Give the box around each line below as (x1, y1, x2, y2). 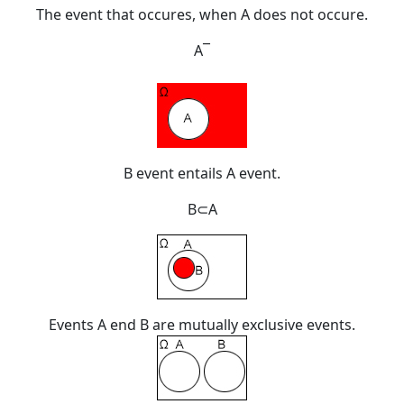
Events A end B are (49, 315, 179, 335)
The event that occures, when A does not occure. (36, 5, 368, 25)
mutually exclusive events (179, 315, 352, 335)
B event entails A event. (124, 163, 280, 184)
